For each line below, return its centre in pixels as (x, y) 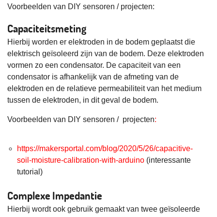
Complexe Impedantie (55, 196)
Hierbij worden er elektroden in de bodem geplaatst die (101, 42)
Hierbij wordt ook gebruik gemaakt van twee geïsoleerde (104, 209)
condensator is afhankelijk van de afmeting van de (93, 77)
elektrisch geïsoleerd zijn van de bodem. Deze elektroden (106, 54)
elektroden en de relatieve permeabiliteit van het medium (104, 89)
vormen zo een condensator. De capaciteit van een (94, 65)
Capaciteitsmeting (47, 29)
